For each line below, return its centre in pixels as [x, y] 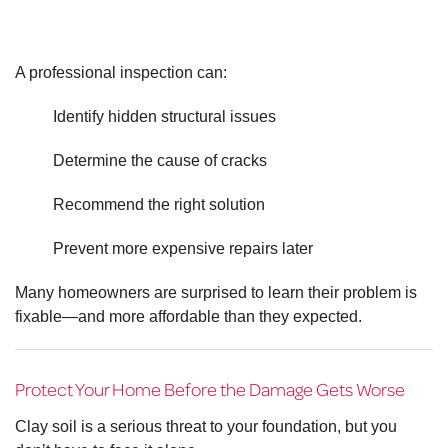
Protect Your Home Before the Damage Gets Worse [210, 389]
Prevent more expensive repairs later [182, 249]
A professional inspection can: [121, 73]
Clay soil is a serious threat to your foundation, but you [206, 427]
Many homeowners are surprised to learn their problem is [216, 293]
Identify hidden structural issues [164, 117]
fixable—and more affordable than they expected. [188, 317]
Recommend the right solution [158, 205]
